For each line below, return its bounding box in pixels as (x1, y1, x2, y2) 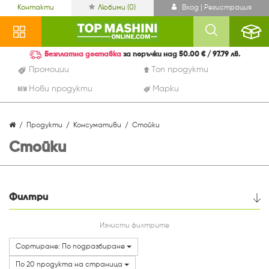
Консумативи (73, 122, 121, 129)
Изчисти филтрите (100, 222, 169, 229)
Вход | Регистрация (180, 4, 252, 11)
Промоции (28, 65, 69, 74)
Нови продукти (28, 85, 92, 93)
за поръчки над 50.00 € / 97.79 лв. (122, 51, 240, 58)
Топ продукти (151, 65, 208, 74)
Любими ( (98, 4, 130, 11)
